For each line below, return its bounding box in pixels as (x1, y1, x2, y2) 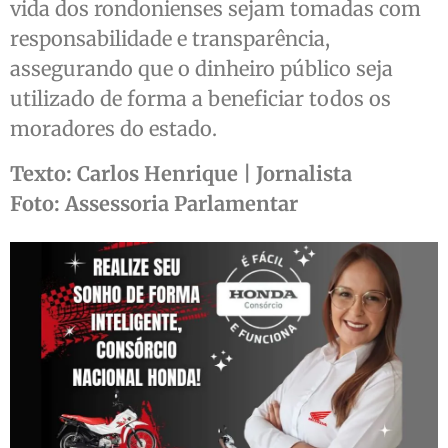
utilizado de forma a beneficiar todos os (10, 86, 391, 112)
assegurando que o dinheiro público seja (10, 56, 393, 82)
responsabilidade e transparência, (10, 26, 330, 52)
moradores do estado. (10, 116, 217, 142)
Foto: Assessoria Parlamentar (10, 190, 298, 216)
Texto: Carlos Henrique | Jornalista (10, 160, 352, 186)
